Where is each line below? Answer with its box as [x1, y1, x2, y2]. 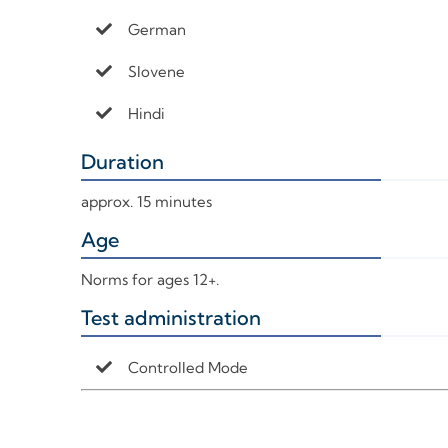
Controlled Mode [127, 358, 248, 378]
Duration [80, 149, 164, 175]
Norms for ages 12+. [80, 270, 219, 290]
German [127, 20, 186, 40]
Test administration [80, 305, 261, 331]
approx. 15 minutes [80, 192, 212, 212]
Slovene [127, 62, 185, 82]
